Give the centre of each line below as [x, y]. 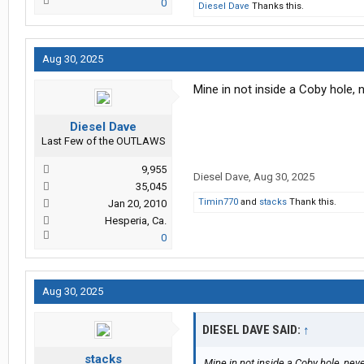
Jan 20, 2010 [137, 204]
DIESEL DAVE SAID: [253, 330]
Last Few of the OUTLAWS [103, 141]
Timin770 [218, 202]
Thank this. [312, 202]
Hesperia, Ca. [136, 221]
